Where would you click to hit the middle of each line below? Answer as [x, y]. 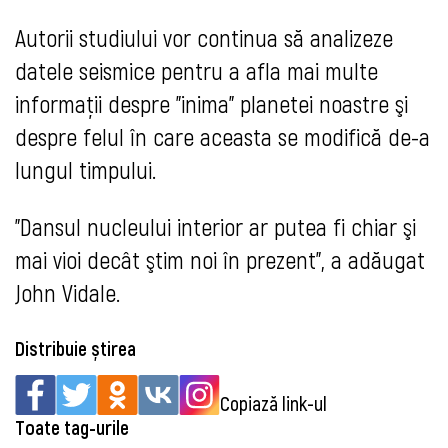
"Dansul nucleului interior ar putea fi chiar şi [215, 227]
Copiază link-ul [273, 403]
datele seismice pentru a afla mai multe [196, 71]
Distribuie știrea [75, 348]
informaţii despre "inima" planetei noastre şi [211, 104]
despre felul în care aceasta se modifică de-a [222, 137]
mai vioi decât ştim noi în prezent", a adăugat [220, 260]
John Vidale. [67, 293]
